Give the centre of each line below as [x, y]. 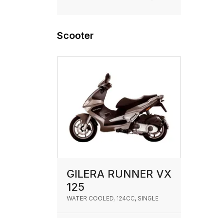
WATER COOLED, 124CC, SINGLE [113, 198]
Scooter [75, 36]
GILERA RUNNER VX [119, 174]
